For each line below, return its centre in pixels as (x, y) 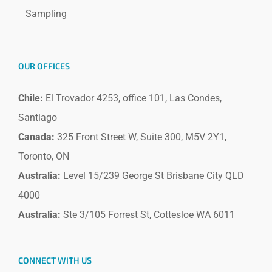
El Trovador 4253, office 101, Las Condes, (132, 98)
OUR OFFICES (44, 66)
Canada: (36, 137)
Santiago (38, 118)
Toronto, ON (44, 157)
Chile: (31, 98)
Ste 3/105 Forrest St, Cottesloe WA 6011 (148, 215)
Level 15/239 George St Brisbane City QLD (152, 176)
